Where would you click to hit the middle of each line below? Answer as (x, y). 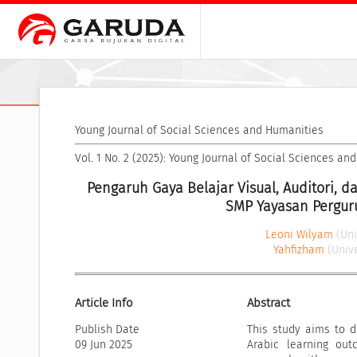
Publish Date (107, 330)
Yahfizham (299, 249)
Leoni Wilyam (299, 234)
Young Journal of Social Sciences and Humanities (199, 131)
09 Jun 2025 (104, 345)
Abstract (269, 303)
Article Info (104, 303)
